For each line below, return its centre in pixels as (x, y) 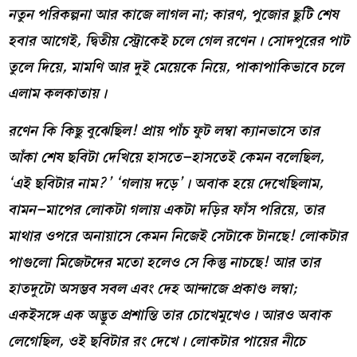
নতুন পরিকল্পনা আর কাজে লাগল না (106, 15)
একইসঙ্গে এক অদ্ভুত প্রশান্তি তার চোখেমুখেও (129, 316)
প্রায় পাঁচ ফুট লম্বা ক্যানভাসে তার (230, 131)
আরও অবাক (296, 316)
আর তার (296, 263)
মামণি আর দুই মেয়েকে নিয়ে (148, 68)
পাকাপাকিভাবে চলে (289, 68)
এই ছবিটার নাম (55, 184)
